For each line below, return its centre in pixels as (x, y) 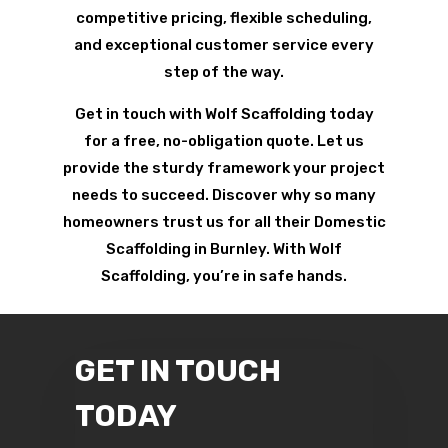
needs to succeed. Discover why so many (224, 195)
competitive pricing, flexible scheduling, (224, 18)
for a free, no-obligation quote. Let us (224, 141)
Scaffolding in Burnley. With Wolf (224, 249)
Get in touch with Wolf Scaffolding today (224, 114)
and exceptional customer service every (224, 45)
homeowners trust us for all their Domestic (224, 222)
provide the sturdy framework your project (224, 168)
